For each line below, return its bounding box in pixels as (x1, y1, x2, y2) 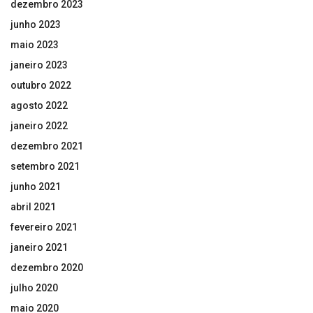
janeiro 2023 (10, 59, 68, 71)
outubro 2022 (10, 79, 71, 91)
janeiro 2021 (10, 241, 68, 253)
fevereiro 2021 (10, 221, 78, 233)
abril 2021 (10, 201, 56, 212)
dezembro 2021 (10, 140, 83, 152)
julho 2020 (10, 282, 58, 293)
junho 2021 (10, 180, 61, 192)
